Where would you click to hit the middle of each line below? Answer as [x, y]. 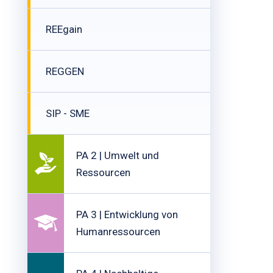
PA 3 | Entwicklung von [127, 214]
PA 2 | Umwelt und [118, 155]
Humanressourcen [118, 232]
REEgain [64, 29]
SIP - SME [68, 113]
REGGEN [65, 71]
